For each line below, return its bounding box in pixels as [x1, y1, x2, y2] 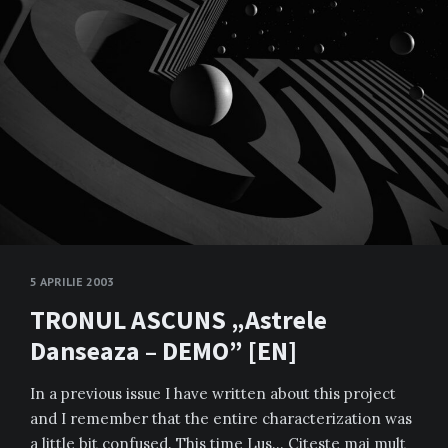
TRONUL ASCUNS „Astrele [30, 303, 327, 336]
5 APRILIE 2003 [30, 274, 114, 289]
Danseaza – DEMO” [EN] [30, 334, 297, 367]
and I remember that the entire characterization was [30, 409, 412, 428]
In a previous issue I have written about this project [30, 384, 396, 403]
